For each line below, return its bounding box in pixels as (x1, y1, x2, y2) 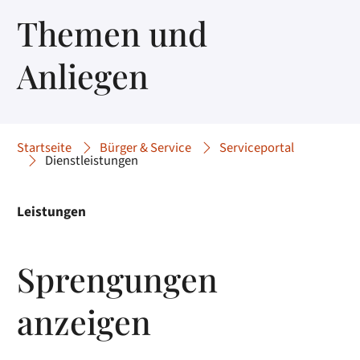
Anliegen (17, 52, 149, 97)
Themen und (17, 10, 208, 55)
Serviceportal (219, 138, 295, 158)
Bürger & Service (100, 138, 192, 158)
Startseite (17, 138, 72, 158)
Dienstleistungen (45, 151, 139, 171)
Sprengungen (17, 256, 219, 301)
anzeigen (17, 298, 152, 343)
